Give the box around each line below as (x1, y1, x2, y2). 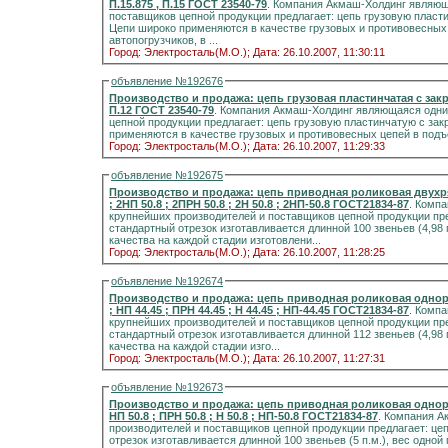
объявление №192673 (111, 381, 223, 393)
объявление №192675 (111, 169, 223, 181)
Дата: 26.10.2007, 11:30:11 (253, 46, 385, 58)
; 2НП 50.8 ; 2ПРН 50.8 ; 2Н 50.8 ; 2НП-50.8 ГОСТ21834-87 (109, 198, 409, 210)
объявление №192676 (111, 75, 223, 87)
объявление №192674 (111, 275, 223, 287)
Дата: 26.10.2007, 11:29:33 (253, 140, 385, 152)
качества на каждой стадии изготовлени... (109, 234, 321, 246)
